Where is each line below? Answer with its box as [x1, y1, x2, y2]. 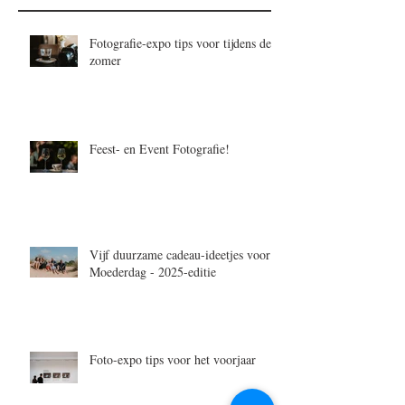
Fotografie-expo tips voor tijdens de [89, 33, 271, 52]
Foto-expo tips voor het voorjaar [89, 350, 256, 368]
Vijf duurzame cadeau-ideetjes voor [89, 245, 270, 263]
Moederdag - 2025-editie [89, 262, 216, 280]
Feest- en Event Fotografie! [89, 139, 230, 157]
